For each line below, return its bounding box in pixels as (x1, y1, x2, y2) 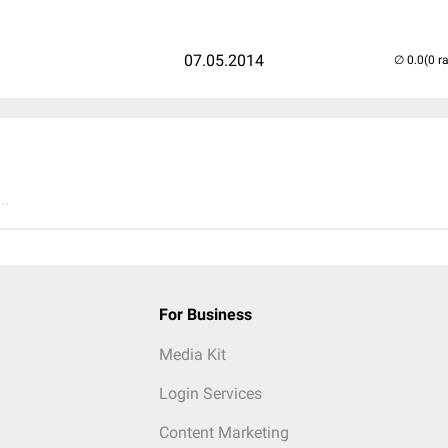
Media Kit (158, 345, 226, 364)
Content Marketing (158, 423, 289, 442)
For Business (158, 305, 252, 324)
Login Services (158, 384, 262, 403)
